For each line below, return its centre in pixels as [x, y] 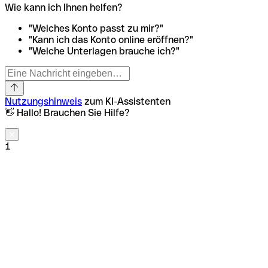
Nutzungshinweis [43, 102]
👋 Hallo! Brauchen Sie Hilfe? [67, 113]
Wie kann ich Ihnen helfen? [64, 8]
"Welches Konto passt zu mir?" [96, 29]
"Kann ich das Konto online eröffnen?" [111, 40]
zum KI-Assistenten [126, 102]
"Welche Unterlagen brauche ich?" [104, 51]
